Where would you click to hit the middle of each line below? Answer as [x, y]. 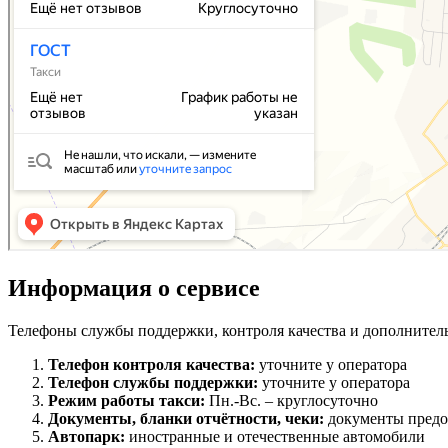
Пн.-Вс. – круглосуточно [293, 401]
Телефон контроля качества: [153, 365]
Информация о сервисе [134, 288]
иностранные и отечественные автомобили [277, 437]
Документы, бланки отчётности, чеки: [188, 419]
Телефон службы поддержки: [155, 383]
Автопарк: [88, 437]
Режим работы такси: [128, 401]
